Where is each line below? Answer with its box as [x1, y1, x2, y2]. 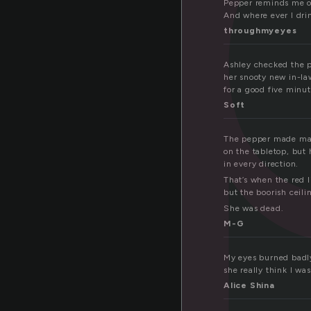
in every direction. [224, 159, 299, 169]
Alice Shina [224, 280, 275, 291]
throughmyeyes [224, 26, 297, 36]
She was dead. [224, 203, 284, 214]
